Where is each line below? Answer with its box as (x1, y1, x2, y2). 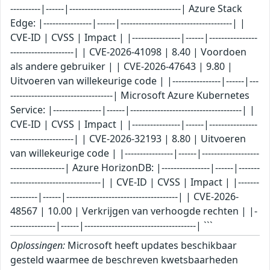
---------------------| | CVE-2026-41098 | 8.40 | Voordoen (10, 45, 246, 59)
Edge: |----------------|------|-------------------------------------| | (10, 16, 245, 30)
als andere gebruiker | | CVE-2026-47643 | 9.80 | (10, 60, 233, 74)
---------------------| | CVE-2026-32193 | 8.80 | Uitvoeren (10, 132, 246, 146)
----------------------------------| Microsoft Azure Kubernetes (10, 89, 250, 102)
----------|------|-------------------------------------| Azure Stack (10, 2, 242, 16)
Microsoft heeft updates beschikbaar (65, 239, 237, 253)
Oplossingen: (10, 239, 65, 253)
